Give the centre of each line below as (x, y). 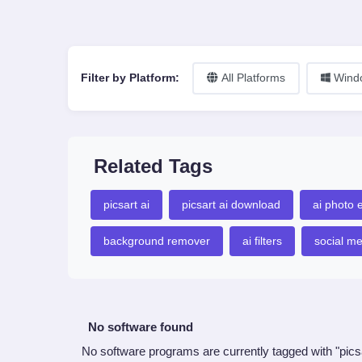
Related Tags (153, 166)
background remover (157, 241)
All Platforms (253, 78)
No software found (141, 327)
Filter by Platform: (130, 78)
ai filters (262, 241)
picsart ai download (231, 204)
